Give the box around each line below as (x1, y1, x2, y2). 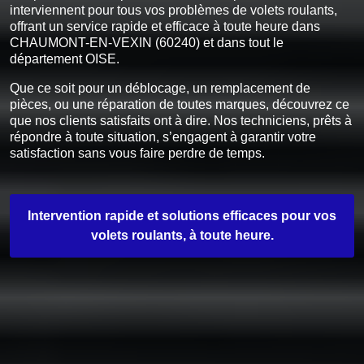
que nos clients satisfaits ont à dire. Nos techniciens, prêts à (10, 114, 352, 128)
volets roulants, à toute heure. (90, 228, 274, 242)
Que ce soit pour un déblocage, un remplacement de (10, 81, 310, 95)
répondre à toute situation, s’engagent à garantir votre (10, 130, 316, 144)
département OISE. (10, 52, 119, 66)
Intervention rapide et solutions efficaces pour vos (28, 209, 336, 223)
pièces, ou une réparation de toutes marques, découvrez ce (10, 97, 349, 111)
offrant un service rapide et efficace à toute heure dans (10, 19, 320, 33)
